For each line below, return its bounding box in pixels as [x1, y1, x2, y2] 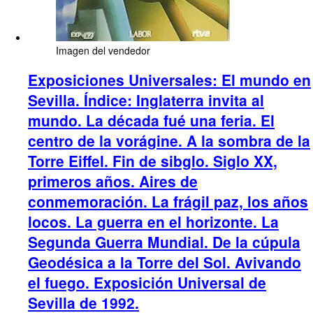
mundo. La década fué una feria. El [28, 109, 275, 131]
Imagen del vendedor [56, 43, 150, 58]
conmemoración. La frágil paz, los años [28, 190, 308, 212]
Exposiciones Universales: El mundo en [28, 68, 311, 90]
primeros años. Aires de [28, 170, 198, 191]
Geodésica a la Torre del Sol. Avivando [28, 251, 301, 272]
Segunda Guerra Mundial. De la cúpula [28, 231, 300, 252]
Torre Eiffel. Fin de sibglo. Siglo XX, [28, 150, 277, 171]
